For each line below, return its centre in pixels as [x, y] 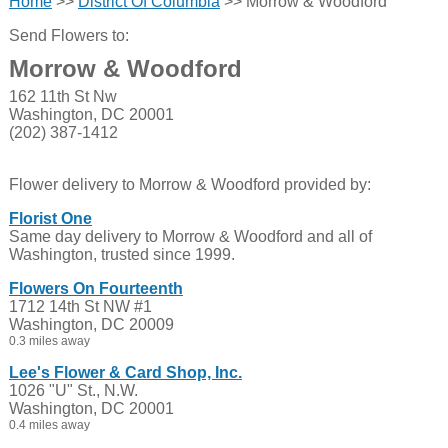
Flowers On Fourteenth [95, 288]
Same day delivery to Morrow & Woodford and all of [190, 236]
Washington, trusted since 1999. [121, 254]
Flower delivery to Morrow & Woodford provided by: [189, 184]
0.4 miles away [49, 425]
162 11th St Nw [62, 96]
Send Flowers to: [68, 35]
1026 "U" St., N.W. [73, 390]
